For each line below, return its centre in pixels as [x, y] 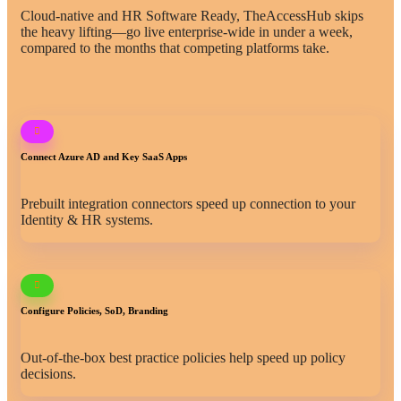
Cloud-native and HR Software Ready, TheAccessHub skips [192, 16]
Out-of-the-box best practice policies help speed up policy [183, 358]
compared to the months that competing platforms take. [175, 48]
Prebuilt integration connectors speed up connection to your [188, 204]
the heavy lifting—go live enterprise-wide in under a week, [187, 32]
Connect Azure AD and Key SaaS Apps [104, 157]
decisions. [48, 374]
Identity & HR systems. [87, 220]
